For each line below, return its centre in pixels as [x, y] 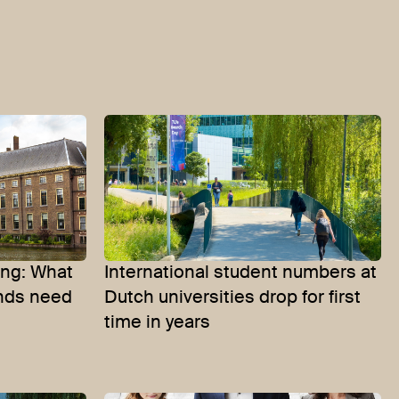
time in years [157, 323]
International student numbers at [240, 273]
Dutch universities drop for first [232, 298]
